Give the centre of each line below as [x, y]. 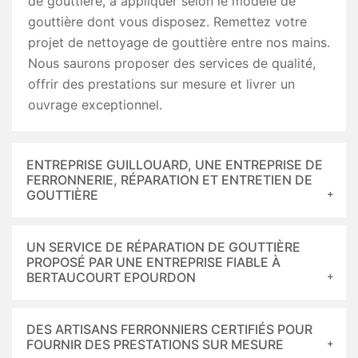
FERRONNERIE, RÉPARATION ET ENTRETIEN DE [169, 180]
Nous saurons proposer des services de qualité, [172, 63]
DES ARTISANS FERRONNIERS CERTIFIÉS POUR [169, 329]
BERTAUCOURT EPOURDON [111, 277]
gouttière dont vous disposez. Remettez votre [167, 22]
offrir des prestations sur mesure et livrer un [161, 84]
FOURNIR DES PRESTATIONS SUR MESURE [155, 344]
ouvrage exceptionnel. [95, 105]
